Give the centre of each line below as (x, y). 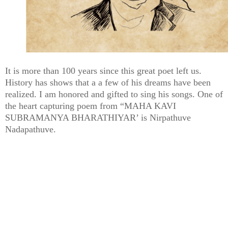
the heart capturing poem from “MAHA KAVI (91, 106)
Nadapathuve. (31, 129)
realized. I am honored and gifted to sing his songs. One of (114, 94)
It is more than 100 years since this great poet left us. (103, 70)
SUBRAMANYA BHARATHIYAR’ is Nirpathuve (98, 117)
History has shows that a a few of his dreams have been (108, 82)
